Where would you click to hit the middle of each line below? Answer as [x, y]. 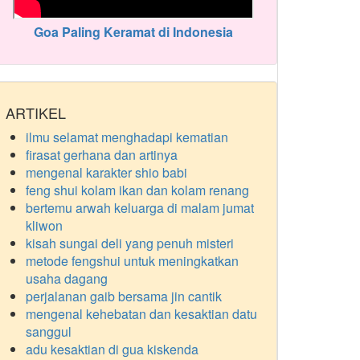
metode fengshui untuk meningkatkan [132, 261]
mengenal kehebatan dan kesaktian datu [141, 314]
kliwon [44, 225]
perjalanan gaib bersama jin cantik [124, 296]
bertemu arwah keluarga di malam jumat [140, 208]
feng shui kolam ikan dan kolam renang [137, 190]
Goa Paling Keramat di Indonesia [133, 32]
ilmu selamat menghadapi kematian [127, 137]
